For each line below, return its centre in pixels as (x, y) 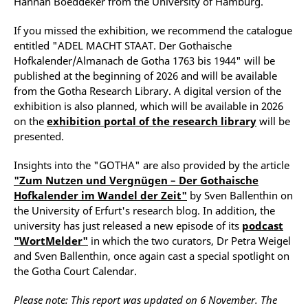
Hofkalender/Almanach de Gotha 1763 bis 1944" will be (144, 61)
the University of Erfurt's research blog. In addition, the (144, 211)
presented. (39, 136)
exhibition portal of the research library (152, 121)
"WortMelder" (51, 241)
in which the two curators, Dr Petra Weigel (189, 241)
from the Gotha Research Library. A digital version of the (147, 91)
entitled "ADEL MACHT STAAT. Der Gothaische (123, 46)
